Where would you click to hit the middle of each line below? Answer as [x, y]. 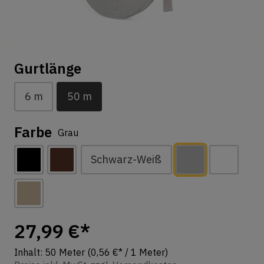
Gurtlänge [48, 69]
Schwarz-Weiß [126, 160]
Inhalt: [29, 252]
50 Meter [66, 252]
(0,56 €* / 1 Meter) [128, 252]
